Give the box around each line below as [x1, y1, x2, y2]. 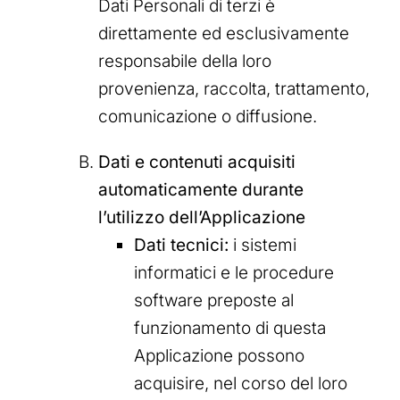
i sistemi [229, 235, 296, 256]
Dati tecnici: [134, 235, 229, 256]
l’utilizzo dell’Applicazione [98, 207, 305, 229]
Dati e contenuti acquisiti [98, 152, 296, 173]
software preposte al [134, 290, 294, 312]
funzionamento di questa [134, 318, 326, 339]
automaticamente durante [98, 179, 304, 201]
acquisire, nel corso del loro [134, 373, 347, 395]
